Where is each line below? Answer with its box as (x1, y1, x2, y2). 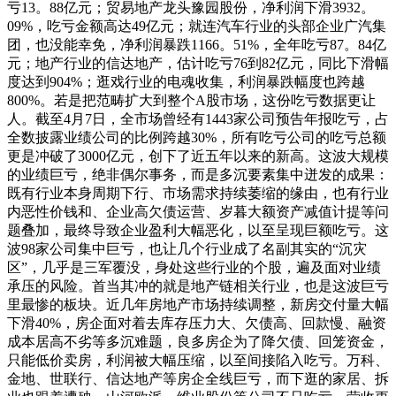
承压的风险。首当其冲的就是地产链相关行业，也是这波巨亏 (7, 278, 389, 293)
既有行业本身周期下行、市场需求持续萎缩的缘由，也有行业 (7, 185, 389, 201)
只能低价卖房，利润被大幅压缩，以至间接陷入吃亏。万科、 (7, 352, 389, 368)
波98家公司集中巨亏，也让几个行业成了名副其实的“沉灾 (7, 240, 367, 256)
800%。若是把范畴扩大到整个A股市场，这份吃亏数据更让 (7, 92, 376, 108)
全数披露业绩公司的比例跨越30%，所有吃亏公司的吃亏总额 (7, 129, 386, 145)
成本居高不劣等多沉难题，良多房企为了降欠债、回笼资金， (7, 333, 389, 349)
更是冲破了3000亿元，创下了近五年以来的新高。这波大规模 (7, 148, 389, 164)
